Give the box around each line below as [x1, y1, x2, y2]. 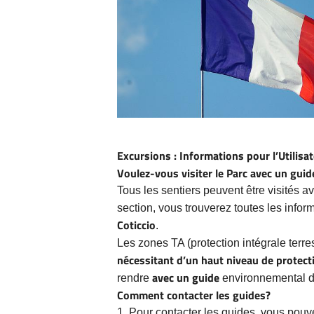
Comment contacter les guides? [117, 286, 271, 303]
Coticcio [117, 216, 156, 233]
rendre [117, 271, 152, 284]
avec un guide [152, 268, 219, 286]
